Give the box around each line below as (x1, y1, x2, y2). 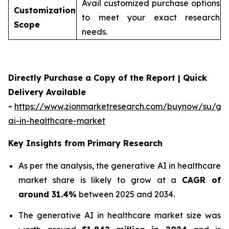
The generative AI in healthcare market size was (18, 210, 221, 221)
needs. (82, 27, 107, 37)
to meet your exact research (82, 12, 220, 22)
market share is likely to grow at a (18, 175, 182, 185)
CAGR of (182, 175, 221, 185)
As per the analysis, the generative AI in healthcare (18, 161, 221, 171)
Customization (14, 5, 76, 15)
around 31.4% (18, 189, 77, 199)
